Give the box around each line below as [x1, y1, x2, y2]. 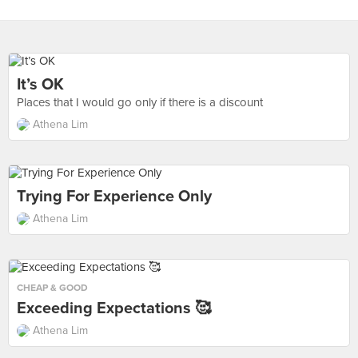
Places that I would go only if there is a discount [17, 95, 263, 109]
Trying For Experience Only [17, 187, 212, 206]
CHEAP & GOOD [17, 282, 88, 293]
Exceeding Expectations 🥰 [17, 299, 211, 318]
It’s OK [17, 75, 64, 94]
